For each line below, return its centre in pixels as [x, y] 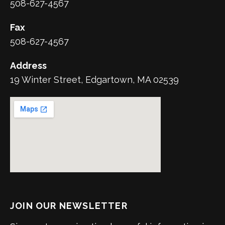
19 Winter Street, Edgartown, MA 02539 [94, 79]
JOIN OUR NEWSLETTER [69, 205]
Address [28, 65]
